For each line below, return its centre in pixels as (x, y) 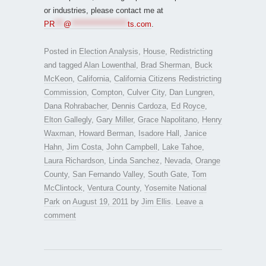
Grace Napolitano (167, 119)
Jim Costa (84, 147)
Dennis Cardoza (139, 106)
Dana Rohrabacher (75, 106)
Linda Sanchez (134, 160)
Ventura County (113, 188)
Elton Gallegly (68, 119)
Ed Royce (188, 106)
